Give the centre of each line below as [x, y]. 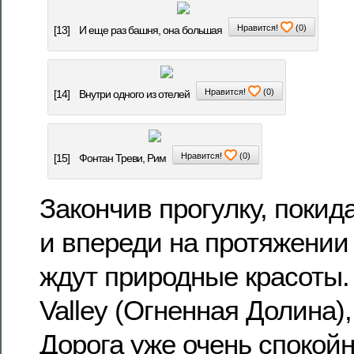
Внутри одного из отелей [134, 94]
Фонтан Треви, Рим [122, 158]
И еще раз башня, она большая [151, 30]
